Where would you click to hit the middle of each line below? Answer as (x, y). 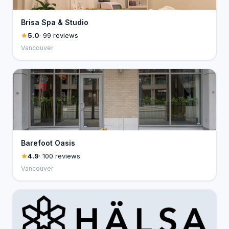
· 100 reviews (60, 156)
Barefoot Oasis (48, 143)
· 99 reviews (59, 35)
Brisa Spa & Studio (55, 22)
